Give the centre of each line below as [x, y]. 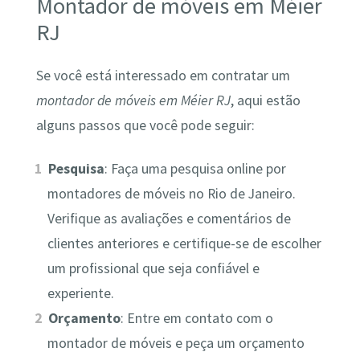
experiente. [80, 293]
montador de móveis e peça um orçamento [176, 343]
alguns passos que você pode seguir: [145, 126]
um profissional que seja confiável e [153, 268]
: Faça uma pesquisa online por [196, 168]
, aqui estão [265, 101]
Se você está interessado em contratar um [163, 76]
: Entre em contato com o [197, 318]
